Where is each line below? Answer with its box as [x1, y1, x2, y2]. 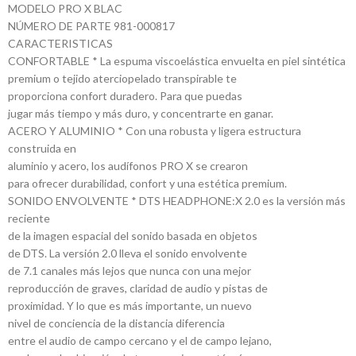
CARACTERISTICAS [8, 37, 113, 51]
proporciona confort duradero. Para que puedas [8, 89, 242, 103]
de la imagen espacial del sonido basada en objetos [8, 229, 257, 243]
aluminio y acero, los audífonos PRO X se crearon [8, 159, 248, 173]
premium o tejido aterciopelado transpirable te [8, 72, 237, 86]
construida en [8, 141, 76, 156]
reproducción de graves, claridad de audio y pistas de [8, 281, 268, 296]
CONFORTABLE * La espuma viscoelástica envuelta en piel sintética [8, 54, 346, 68]
